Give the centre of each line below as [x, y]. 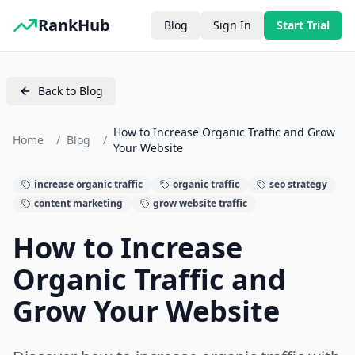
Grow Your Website [146, 311]
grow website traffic [200, 203]
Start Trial [303, 25]
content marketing [78, 203]
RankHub [74, 25]
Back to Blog [71, 91]
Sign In [232, 25]
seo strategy [298, 184]
